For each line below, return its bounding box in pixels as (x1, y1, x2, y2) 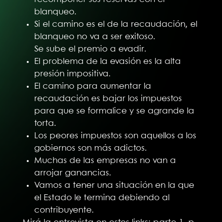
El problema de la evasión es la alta (34, 57, 181, 65)
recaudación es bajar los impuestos (34, 94, 182, 103)
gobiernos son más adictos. (34, 144, 147, 152)
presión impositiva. (34, 69, 111, 78)
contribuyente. (34, 206, 94, 214)
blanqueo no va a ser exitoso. (34, 32, 156, 41)
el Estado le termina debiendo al (34, 193, 170, 202)
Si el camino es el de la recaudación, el (34, 20, 198, 28)
